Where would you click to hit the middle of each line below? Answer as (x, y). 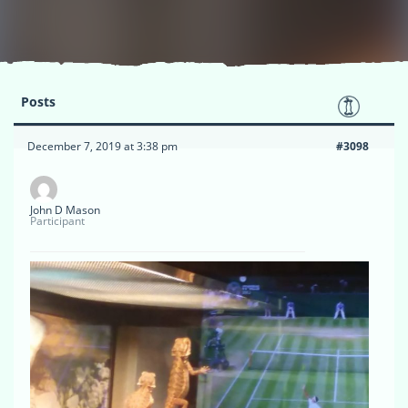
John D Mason (65, 209)
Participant (57, 220)
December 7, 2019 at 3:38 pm (102, 146)
